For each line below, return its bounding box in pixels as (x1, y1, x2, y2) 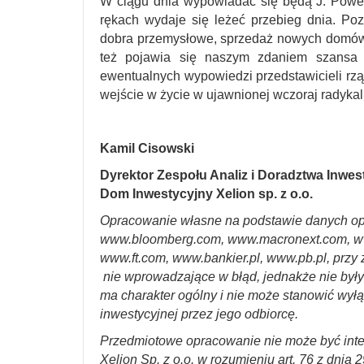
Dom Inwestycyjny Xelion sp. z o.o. (100, 187, 313, 201)
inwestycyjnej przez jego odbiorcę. (100, 307, 298, 321)
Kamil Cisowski (100, 141, 194, 155)
